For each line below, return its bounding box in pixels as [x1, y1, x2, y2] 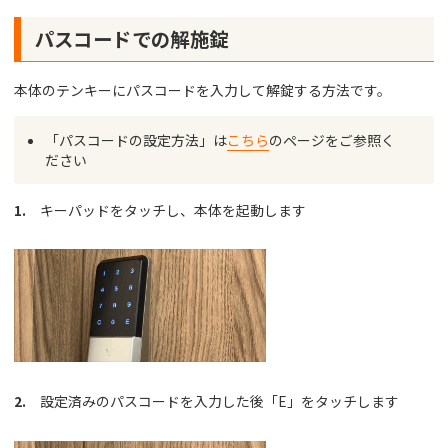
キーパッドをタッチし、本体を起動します [25, 199, 306, 220]
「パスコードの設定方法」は [45, 129, 228, 150]
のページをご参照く [269, 129, 396, 150]
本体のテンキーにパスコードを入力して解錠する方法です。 [13, 80, 391, 101]
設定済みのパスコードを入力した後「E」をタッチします [25, 391, 399, 412]
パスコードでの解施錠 [34, 24, 229, 54]
